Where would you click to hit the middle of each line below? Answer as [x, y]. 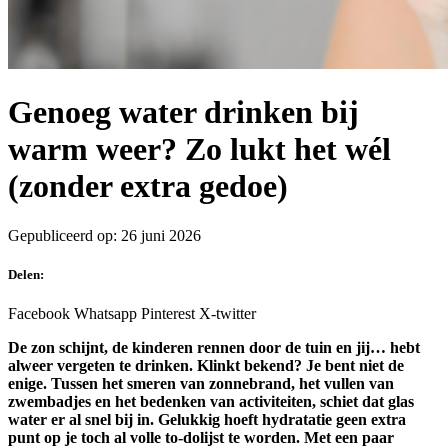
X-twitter [227, 314]
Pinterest [168, 314]
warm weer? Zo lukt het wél [199, 149]
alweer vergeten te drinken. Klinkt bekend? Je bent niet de [206, 366]
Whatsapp [105, 314]
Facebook [39, 314]
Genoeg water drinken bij [183, 112]
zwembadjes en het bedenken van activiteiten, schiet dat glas [211, 402]
